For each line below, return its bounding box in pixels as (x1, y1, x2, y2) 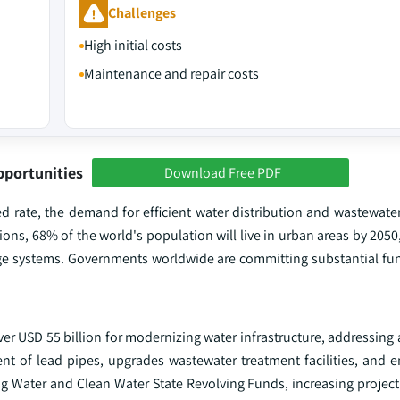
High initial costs (83, 36, 182, 54)
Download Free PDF (163, 162, 281, 182)
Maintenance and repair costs (83, 64, 259, 83)
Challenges (107, 3, 176, 22)
